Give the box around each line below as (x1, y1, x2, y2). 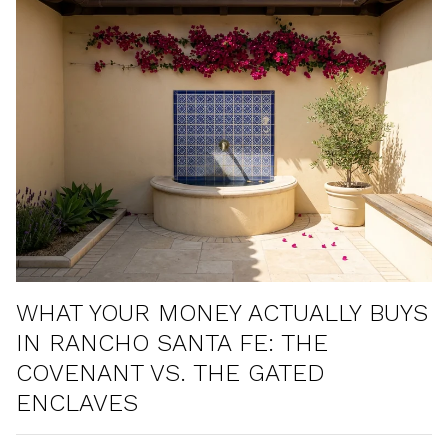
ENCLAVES (16, 389, 138, 417)
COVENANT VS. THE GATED (16, 359, 324, 387)
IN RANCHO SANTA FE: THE (16, 329, 328, 357)
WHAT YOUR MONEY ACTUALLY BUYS (16, 299, 428, 327)
